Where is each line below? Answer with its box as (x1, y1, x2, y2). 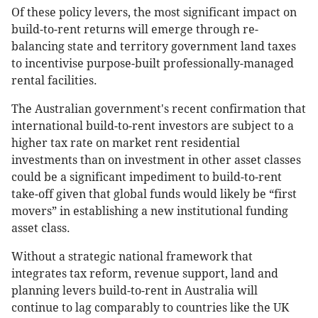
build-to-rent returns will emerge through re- (11, 23, 258, 37)
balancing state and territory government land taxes (11, 40, 296, 54)
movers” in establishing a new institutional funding (11, 204, 288, 219)
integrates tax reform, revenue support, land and (11, 267, 278, 281)
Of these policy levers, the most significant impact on (11, 6, 297, 20)
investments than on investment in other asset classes (11, 153, 301, 168)
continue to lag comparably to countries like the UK (11, 301, 289, 315)
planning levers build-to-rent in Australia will (11, 284, 258, 298)
